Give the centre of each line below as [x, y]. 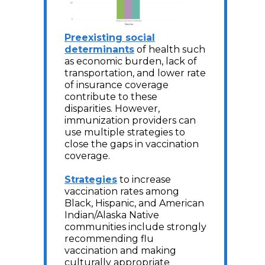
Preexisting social [110, 37]
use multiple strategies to [125, 132]
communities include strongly [135, 227]
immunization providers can [130, 120]
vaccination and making [120, 250]
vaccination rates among [122, 191]
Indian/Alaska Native [112, 215]
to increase [144, 179]
